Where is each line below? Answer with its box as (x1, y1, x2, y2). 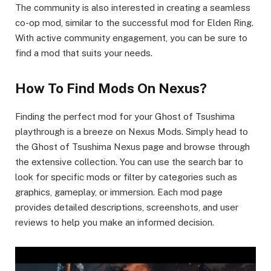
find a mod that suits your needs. (15, 47, 152, 58)
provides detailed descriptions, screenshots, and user (15, 201, 238, 212)
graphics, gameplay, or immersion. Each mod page (15, 186, 223, 197)
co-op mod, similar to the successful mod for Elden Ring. (15, 17, 253, 28)
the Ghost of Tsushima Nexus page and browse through (15, 141, 250, 152)
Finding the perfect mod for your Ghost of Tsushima (15, 111, 235, 122)
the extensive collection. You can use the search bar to (15, 156, 243, 167)
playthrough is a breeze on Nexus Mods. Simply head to (15, 126, 248, 137)
